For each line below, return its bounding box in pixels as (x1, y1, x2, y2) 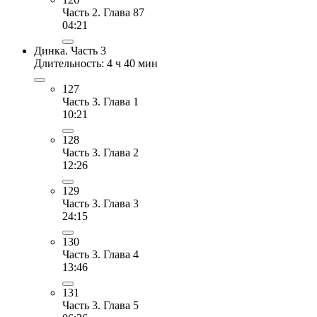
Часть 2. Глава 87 (62, 6, 144, 18)
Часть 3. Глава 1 (62, 95, 139, 108)
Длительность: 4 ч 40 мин (34, 57, 158, 69)
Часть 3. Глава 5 (62, 299, 139, 311)
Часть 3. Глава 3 (62, 197, 139, 209)
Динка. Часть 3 (34, 44, 106, 57)
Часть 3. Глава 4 (62, 248, 139, 260)
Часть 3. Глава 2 (62, 146, 139, 158)
